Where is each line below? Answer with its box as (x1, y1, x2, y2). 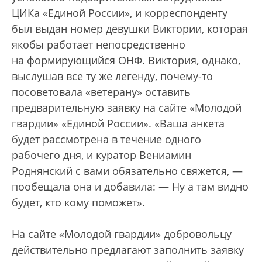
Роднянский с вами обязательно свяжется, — (12, 164, 243, 178)
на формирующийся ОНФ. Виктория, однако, (12, 53, 240, 67)
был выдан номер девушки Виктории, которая (12, 22, 248, 36)
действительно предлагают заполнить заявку (12, 243, 244, 257)
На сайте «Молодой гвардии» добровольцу (12, 227, 232, 241)
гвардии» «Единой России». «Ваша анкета (12, 116, 225, 130)
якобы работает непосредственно (12, 37, 185, 51)
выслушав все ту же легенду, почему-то (12, 69, 213, 83)
